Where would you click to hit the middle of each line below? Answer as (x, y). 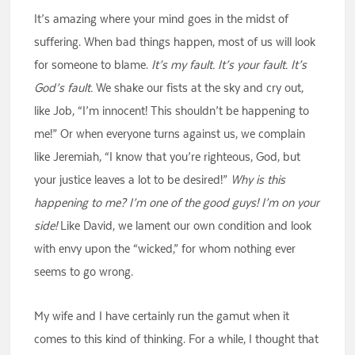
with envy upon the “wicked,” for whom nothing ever (165, 249)
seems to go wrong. (84, 272)
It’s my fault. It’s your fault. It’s (229, 65)
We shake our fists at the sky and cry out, (198, 88)
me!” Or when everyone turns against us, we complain (170, 134)
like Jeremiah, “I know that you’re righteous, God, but (168, 157)
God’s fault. (64, 88)
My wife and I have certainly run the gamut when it (162, 316)
